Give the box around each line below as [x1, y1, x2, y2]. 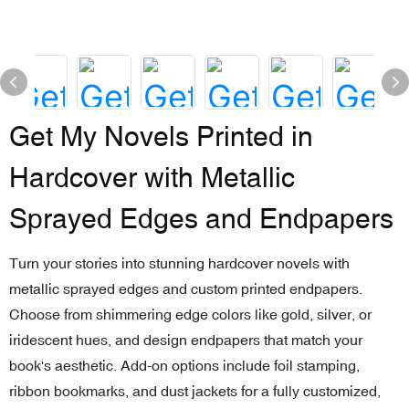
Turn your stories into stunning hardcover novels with [9, 255, 350, 271]
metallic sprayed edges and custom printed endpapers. [9, 280, 362, 297]
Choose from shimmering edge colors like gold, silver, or [9, 306, 372, 322]
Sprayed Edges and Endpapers [9, 203, 393, 235]
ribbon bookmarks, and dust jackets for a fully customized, [9, 383, 381, 399]
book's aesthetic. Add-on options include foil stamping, [9, 357, 360, 373]
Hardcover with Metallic [9, 162, 295, 194]
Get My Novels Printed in [9, 121, 313, 152]
